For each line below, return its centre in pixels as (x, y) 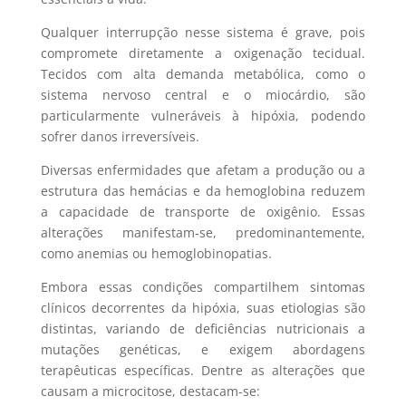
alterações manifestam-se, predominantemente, (203, 232)
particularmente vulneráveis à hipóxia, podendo (203, 115)
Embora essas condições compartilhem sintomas (203, 286)
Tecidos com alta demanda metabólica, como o (203, 73)
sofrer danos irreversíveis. (120, 136)
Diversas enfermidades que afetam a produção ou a (203, 169)
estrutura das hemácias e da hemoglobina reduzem (203, 190)
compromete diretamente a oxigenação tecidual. (203, 53)
